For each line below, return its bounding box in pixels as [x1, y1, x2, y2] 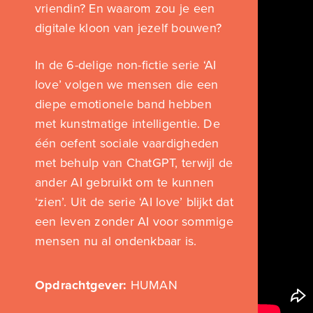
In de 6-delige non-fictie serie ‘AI [35, 57, 217, 73]
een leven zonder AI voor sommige [35, 214, 233, 230]
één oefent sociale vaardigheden [35, 136, 219, 152]
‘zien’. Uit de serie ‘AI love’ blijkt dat [35, 194, 233, 210]
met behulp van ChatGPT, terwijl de [35, 155, 233, 171]
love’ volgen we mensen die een [35, 77, 219, 93]
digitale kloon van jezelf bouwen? [35, 20, 221, 36]
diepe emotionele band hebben [35, 96, 212, 112]
